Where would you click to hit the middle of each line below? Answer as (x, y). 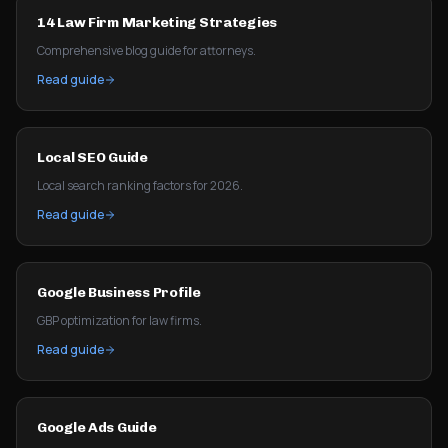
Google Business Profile (119, 292)
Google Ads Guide (97, 427)
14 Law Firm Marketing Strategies (157, 22)
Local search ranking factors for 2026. (140, 185)
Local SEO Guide (92, 157)
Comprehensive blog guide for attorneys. (146, 50)
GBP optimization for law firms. (119, 320)
